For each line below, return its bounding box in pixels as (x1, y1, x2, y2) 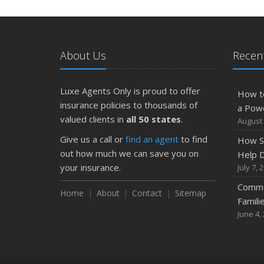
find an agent (126, 133, 179, 145)
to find (179, 133, 207, 145)
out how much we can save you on (60, 147, 199, 159)
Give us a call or (60, 133, 126, 145)
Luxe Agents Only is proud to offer (60, 85, 200, 97)
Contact (132, 187, 163, 199)
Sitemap (174, 187, 206, 199)
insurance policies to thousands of (60, 99, 197, 111)
